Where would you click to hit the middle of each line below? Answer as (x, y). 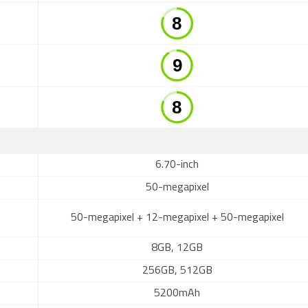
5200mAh (177, 294)
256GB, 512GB (177, 271)
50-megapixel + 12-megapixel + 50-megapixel (177, 218)
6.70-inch (177, 165)
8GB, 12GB (177, 248)
